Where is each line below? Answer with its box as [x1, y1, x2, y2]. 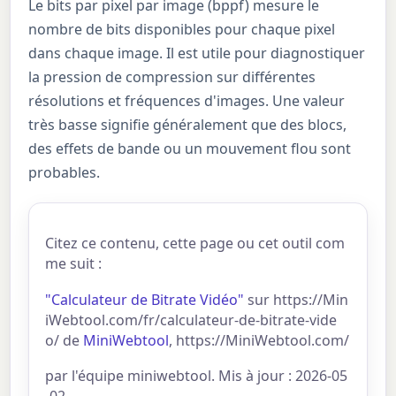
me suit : [45, 254, 103, 274]
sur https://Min [244, 289, 349, 309]
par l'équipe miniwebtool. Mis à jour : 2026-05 [45, 366, 348, 386]
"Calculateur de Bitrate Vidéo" [45, 289, 245, 309]
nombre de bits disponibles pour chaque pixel [28, 19, 336, 40]
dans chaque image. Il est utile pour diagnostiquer [28, 43, 366, 64]
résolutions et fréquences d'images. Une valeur [28, 91, 346, 111]
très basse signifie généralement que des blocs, [28, 115, 347, 135]
